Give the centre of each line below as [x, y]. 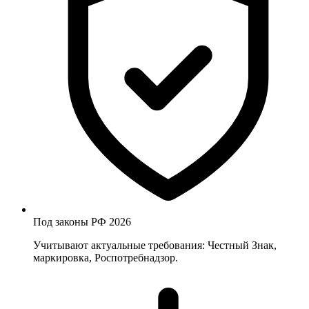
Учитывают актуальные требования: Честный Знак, [155, 246]
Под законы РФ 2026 [82, 222]
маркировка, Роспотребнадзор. [106, 258]
